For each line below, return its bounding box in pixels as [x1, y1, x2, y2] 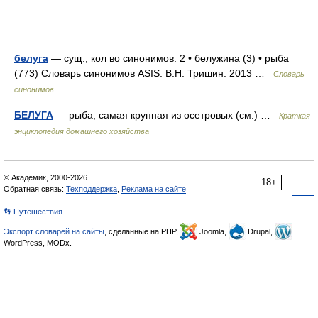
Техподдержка [66, 185, 117, 193]
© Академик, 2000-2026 [4, 173, 87, 182]
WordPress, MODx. [4, 238, 72, 247]
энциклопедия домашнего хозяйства [14, 127, 149, 136]
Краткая [279, 111, 310, 120]
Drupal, [246, 227, 275, 236]
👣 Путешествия [4, 207, 62, 216]
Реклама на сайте [121, 185, 186, 193]
